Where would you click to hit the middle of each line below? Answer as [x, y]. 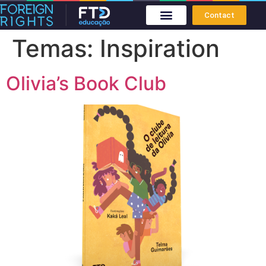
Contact [220, 15]
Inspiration [160, 48]
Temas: [56, 48]
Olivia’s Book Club [86, 83]
